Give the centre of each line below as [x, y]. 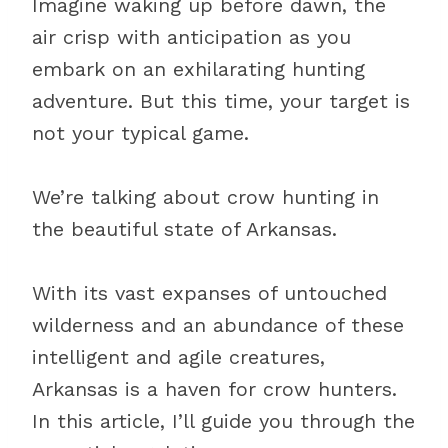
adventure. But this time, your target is [221, 101]
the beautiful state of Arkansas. [184, 229]
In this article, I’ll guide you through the [223, 421]
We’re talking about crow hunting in [205, 197]
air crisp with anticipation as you [191, 37]
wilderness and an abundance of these [218, 325]
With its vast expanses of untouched [209, 293]
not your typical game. [140, 133]
